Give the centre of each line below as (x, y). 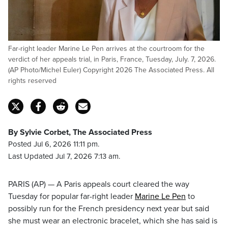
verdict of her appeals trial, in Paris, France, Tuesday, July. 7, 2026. (112, 59)
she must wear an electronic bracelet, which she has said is (113, 221)
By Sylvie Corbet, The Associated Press (80, 132)
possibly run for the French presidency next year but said (109, 209)
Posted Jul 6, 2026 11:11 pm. (54, 144)
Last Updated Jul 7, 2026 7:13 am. (64, 156)
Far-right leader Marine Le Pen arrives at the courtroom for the (106, 49)
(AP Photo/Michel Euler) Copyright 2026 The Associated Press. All (111, 70)
